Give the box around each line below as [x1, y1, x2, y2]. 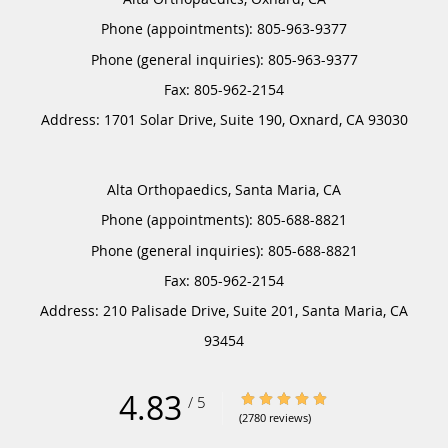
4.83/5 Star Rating [239, 388, 358, 408]
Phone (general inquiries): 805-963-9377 [90, 49, 358, 69]
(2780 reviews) [239, 410, 311, 426]
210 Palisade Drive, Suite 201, [103, 300, 302, 320]
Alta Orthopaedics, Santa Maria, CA [107, 179, 341, 199]
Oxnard [288, 109, 339, 129]
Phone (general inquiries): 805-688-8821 [90, 240, 358, 260]
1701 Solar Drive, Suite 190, [103, 109, 289, 129]
